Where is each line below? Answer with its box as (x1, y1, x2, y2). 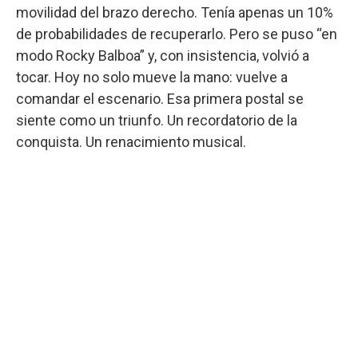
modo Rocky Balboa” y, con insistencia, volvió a (16, 47, 309, 65)
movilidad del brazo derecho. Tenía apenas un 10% (16, 4, 333, 22)
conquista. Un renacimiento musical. (16, 133, 246, 151)
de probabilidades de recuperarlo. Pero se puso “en (16, 26, 337, 43)
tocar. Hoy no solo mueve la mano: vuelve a (16, 69, 288, 86)
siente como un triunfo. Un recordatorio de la (16, 112, 297, 129)
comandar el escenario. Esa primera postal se (16, 90, 304, 108)
